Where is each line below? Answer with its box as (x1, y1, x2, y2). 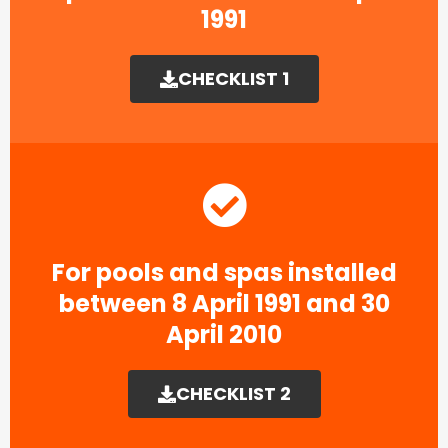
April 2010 (166, 318, 282, 352)
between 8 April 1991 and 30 (58, 287, 390, 321)
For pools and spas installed (51, 256, 397, 290)
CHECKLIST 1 (177, 66, 289, 92)
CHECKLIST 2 (175, 381, 291, 407)
